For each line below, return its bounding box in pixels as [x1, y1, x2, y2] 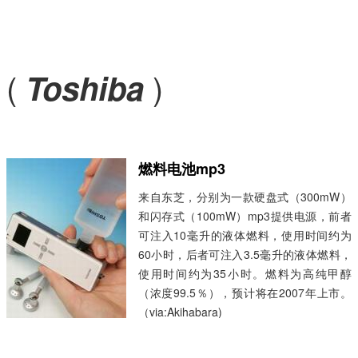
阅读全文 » [151, 323, 205, 339]
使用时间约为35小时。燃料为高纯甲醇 [138, 265, 352, 281]
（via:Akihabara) [138, 304, 222, 320]
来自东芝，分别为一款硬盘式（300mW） [138, 189, 352, 205]
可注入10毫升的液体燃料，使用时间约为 [138, 227, 352, 243]
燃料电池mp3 [138, 158, 225, 179]
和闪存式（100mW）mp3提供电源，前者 [138, 208, 352, 224]
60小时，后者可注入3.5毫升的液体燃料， [138, 246, 352, 262]
